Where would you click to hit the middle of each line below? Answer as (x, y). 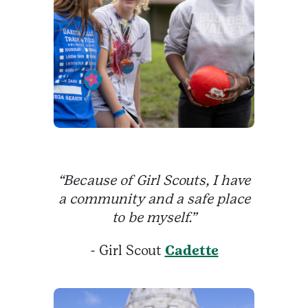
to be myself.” (154, 218)
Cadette (191, 251)
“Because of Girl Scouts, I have (154, 180)
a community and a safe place (154, 199)
